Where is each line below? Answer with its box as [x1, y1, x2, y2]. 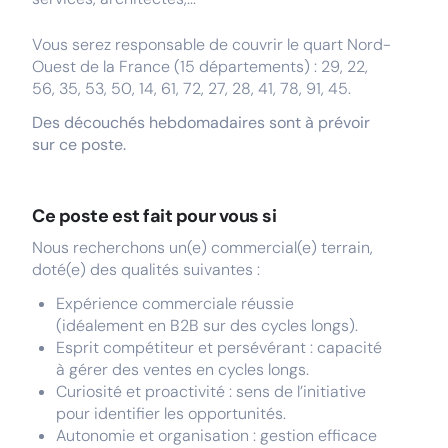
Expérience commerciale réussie [56, 293, 294, 314]
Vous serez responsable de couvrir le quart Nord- [32, 34, 391, 55]
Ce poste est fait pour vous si [32, 204, 277, 228]
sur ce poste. [32, 134, 126, 155]
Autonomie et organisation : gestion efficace [56, 425, 377, 446]
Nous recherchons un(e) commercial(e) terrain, [32, 237, 373, 258]
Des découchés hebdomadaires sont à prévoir [32, 112, 370, 133]
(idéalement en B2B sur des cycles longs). [56, 315, 358, 336]
